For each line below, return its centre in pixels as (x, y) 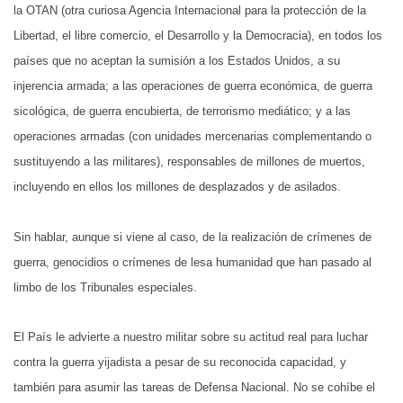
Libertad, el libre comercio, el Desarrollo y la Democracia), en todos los (198, 36)
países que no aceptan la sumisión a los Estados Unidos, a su (177, 61)
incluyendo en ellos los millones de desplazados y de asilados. (177, 187)
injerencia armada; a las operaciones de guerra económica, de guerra (193, 86)
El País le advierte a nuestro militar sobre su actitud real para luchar (191, 336)
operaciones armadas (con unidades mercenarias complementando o (193, 137)
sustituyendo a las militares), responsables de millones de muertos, (189, 162)
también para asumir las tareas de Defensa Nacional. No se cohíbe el (194, 387)
